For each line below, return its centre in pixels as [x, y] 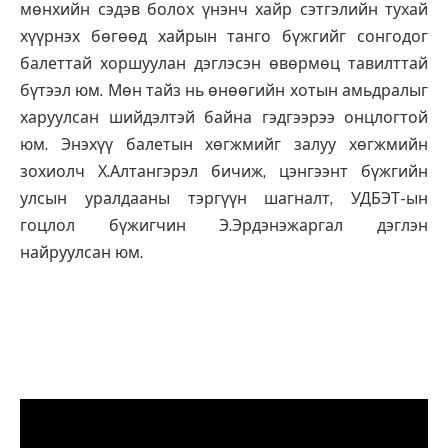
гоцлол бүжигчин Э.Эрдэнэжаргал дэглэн [224, 226]
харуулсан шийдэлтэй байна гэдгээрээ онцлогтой [224, 118]
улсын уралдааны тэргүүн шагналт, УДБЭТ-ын [224, 199]
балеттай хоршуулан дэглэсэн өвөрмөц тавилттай [224, 64]
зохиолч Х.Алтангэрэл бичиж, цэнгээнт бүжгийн [224, 172]
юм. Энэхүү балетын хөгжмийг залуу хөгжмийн [224, 145]
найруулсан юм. [83, 253]
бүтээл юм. [64, 91]
